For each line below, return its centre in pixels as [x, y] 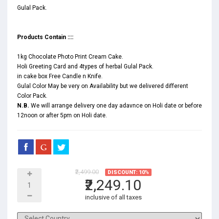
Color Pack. [32, 96]
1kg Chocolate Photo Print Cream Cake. [70, 57]
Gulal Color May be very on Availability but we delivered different [103, 86]
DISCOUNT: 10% [128, 172]
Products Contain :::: [45, 37]
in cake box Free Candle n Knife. [60, 76]
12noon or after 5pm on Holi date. [62, 115]
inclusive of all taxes [113, 197]
